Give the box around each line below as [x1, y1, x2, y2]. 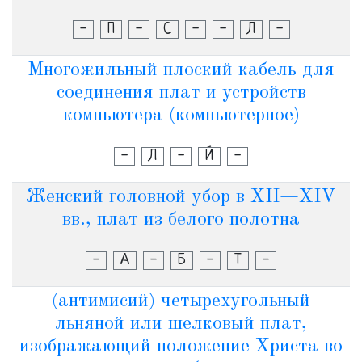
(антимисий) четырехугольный [52, 292, 310, 311]
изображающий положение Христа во [19, 337, 343, 356]
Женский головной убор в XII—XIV [26, 187, 336, 207]
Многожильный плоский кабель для [27, 61, 335, 80]
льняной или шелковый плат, [55, 314, 307, 334]
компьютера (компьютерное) [62, 106, 300, 125]
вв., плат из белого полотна [62, 210, 300, 229]
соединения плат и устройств [56, 83, 306, 103]
